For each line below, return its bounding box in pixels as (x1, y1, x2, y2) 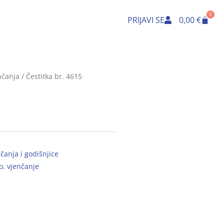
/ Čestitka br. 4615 (19, 71, 82, 81)
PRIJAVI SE (127, 14, 164, 25)
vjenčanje (7, 161, 39, 171)
